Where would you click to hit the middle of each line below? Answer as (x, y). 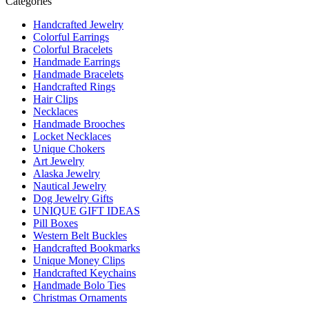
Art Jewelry (59, 161)
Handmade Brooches (79, 123)
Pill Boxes (56, 223)
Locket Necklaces (72, 136)
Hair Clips (56, 99)
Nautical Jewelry (70, 186)
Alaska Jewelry (67, 173)
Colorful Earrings (71, 37)
